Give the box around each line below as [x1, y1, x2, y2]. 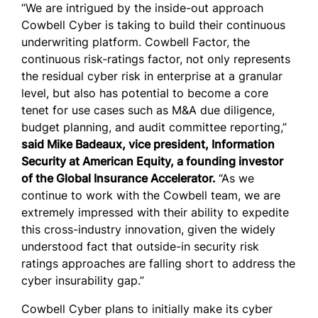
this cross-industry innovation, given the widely [21, 222, 275, 236]
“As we [219, 171, 254, 185]
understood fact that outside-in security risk [21, 239, 259, 253]
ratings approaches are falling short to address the [21, 256, 295, 270]
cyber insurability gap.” [21, 273, 144, 287]
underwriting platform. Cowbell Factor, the [21, 35, 250, 49]
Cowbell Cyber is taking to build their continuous [21, 18, 285, 32]
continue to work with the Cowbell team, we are [21, 188, 280, 202]
